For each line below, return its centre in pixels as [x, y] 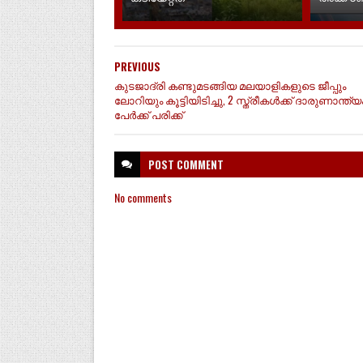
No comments [143, 197]
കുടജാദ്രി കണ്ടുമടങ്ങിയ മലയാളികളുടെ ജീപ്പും [230, 85]
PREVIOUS [137, 66]
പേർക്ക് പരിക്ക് [148, 114]
